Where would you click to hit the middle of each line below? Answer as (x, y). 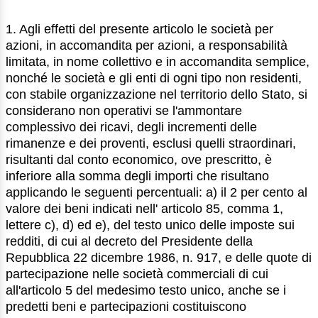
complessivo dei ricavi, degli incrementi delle (131, 127)
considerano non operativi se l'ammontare (124, 111)
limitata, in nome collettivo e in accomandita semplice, (158, 62)
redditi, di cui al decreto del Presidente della (129, 242)
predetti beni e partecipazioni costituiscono (126, 307)
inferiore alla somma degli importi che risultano (137, 176)
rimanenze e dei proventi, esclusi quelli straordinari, (151, 144)
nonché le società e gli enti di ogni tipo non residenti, (154, 78)
